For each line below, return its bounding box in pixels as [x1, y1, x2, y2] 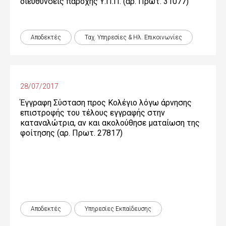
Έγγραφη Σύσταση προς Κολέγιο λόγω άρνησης [20, 98, 192, 107]
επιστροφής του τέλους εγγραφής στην [20, 108, 165, 118]
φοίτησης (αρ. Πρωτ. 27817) [20, 128, 123, 138]
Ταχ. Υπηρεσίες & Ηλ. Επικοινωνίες [85, 34, 182, 41]
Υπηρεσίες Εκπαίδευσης [85, 205, 151, 212]
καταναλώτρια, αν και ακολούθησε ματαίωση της [20, 118, 200, 128]
